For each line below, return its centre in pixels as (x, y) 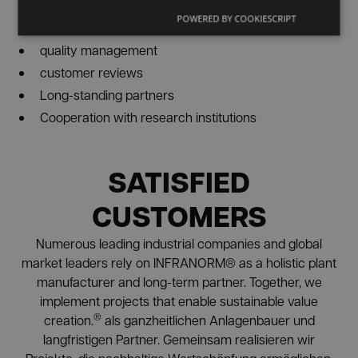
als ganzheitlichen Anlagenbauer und (208, 320)
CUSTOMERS (179, 216)
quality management (99, 50)
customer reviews (92, 72)
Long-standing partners (107, 94)
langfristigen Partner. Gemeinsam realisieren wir (179, 339)
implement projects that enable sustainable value (179, 300)
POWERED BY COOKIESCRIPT (237, 18)
